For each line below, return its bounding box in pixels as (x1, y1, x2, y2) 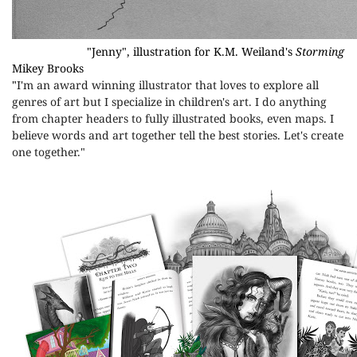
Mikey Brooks (12, 61, 84, 76)
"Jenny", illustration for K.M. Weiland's (86, 44, 296, 59)
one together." (12, 144, 85, 159)
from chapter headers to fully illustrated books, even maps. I (12, 111, 334, 126)
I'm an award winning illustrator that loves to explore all (17, 77, 319, 92)
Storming (295, 44, 344, 59)
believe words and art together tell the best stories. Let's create (12, 127, 343, 143)
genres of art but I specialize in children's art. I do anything (12, 94, 327, 109)
